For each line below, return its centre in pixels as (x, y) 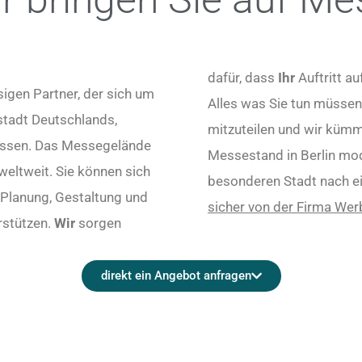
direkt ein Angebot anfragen (176, 276)
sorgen (98, 223)
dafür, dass (241, 78)
